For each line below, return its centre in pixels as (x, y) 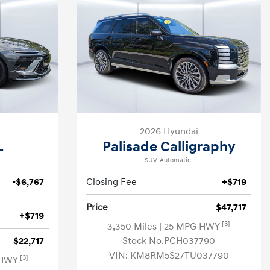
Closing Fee (111, 182)
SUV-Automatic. (169, 160)
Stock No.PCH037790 (169, 241)
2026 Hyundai (169, 131)
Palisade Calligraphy (169, 147)
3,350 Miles (133, 227)
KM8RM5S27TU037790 (179, 256)
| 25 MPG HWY (190, 227)
